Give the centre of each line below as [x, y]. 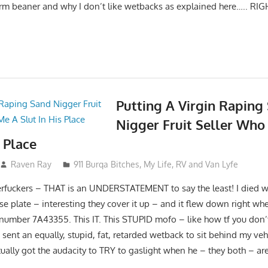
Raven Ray [31, 164]
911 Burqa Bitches [106, 164]
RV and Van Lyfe [207, 164]
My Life [157, 164]
